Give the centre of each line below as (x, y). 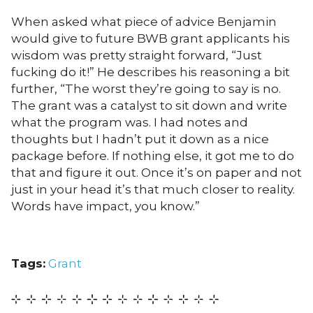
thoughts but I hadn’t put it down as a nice (140, 139)
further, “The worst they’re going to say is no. (146, 88)
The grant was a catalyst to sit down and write (149, 105)
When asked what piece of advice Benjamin (144, 21)
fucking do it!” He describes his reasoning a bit (151, 72)
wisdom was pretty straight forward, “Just (137, 55)
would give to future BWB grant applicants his (151, 38)
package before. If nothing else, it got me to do (153, 155)
